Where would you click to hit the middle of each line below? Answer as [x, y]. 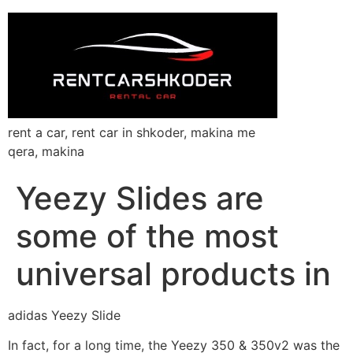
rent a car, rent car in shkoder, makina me [132, 132]
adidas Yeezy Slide [64, 315]
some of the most [147, 236]
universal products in [173, 273]
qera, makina [46, 151]
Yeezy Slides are [140, 198]
